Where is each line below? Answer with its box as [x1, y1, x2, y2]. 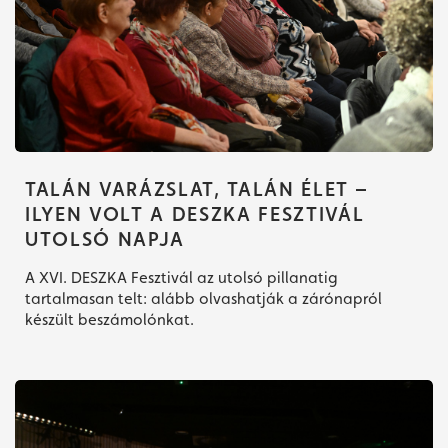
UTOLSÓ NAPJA [25, 226, 185, 251]
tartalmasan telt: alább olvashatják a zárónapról [25, 288, 382, 308]
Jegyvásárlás [136, 246, 256, 267]
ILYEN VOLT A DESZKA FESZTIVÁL [25, 201, 365, 226]
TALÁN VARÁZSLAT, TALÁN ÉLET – [25, 176, 368, 201]
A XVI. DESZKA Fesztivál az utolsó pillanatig [25, 267, 338, 287]
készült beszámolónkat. [25, 309, 194, 329]
